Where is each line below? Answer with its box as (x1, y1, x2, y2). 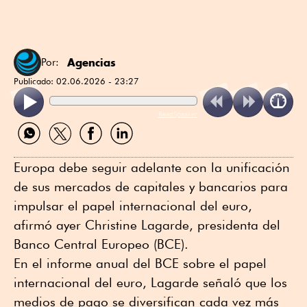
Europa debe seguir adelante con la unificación (14, 159, 290, 175)
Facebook (75, 143, 121, 156)
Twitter (44, 143, 73, 156)
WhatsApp (13, 143, 62, 156)
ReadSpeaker (158, 108, 197, 119)
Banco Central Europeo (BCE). (14, 236, 188, 251)
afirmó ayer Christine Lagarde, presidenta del (14, 217, 280, 232)
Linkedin (106, 143, 145, 156)
